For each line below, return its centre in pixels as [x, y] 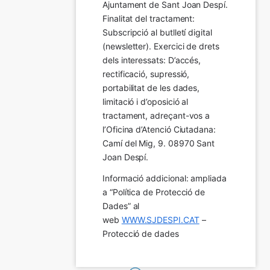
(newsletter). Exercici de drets [161, 46]
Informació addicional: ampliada [165, 178]
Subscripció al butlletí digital [157, 32]
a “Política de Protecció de [154, 192]
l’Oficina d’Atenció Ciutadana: [159, 129]
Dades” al [121, 206]
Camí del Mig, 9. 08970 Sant [159, 143]
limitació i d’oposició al [146, 101]
